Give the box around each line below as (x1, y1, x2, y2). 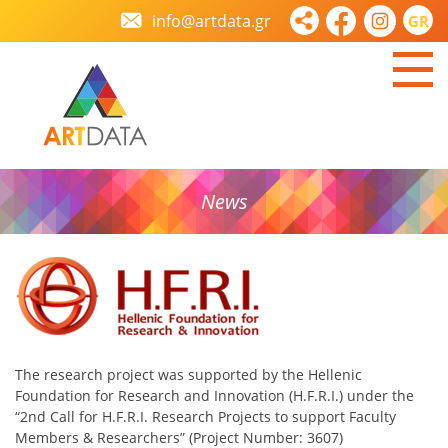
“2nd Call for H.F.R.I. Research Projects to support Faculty (15, 407, 396, 427)
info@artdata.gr (148, 10, 271, 32)
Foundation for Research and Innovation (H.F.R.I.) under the (15, 386, 414, 406)
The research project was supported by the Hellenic (15, 365, 362, 385)
